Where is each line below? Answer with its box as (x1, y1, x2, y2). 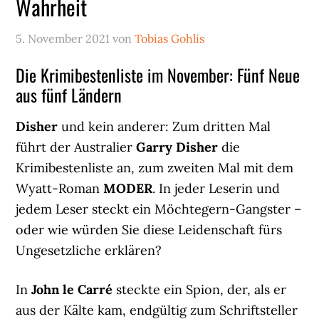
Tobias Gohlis (135, 31, 205, 46)
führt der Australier (16, 138, 137, 155)
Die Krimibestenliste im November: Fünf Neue (16, 61, 300, 88)
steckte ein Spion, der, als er (113, 281, 287, 298)
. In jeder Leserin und (152, 179, 281, 197)
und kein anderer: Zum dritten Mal (58, 117, 271, 135)
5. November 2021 (16, 31, 110, 46)
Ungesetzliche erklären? (16, 241, 162, 258)
